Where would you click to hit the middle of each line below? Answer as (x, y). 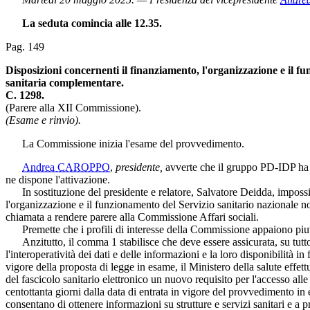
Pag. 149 (25, 46)
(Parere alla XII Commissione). (73, 107)
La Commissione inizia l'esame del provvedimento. (125, 143)
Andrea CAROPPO (66, 167)
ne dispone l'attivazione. (58, 179)
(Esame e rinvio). (43, 120)
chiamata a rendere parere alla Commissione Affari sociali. (132, 217)
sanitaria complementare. (65, 82)
